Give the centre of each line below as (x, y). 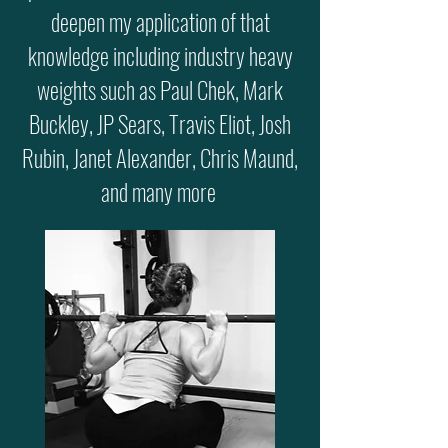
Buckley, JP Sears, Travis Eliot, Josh (160, 124)
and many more (160, 192)
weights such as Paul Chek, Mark (160, 90)
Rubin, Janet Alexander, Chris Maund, (160, 158)
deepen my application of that (160, 22)
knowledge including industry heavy (160, 56)
